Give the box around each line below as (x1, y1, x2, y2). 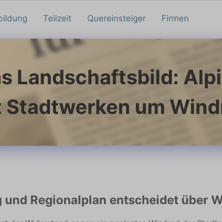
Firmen (162, 13, 189, 23)
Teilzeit (43, 13, 71, 23)
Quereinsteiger (87, 13, 146, 23)
